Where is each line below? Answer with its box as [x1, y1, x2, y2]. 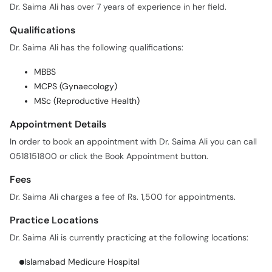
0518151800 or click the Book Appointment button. [10, 127, 208, 137]
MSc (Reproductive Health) [34, 72, 140, 82]
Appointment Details [10, 93, 106, 106]
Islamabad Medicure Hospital [24, 233, 140, 243]
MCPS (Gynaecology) [34, 57, 117, 67]
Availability [19, 250, 70, 262]
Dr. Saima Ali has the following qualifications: [10, 18, 183, 29]
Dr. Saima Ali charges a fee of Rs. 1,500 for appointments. [10, 168, 236, 178]
